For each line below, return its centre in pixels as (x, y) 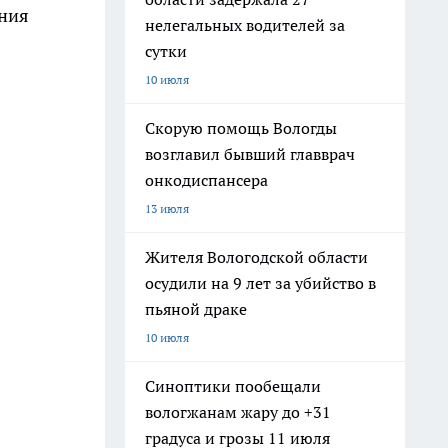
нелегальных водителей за (245, 25)
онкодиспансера (206, 180)
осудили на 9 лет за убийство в (260, 283)
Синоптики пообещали (233, 386)
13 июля (167, 208)
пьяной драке (196, 309)
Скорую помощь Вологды (241, 128)
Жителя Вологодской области (256, 257)
